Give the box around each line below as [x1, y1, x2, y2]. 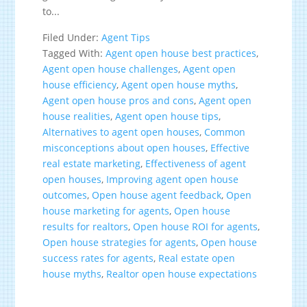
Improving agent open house [106, 172, 239, 186]
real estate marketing [42, 156, 141, 170]
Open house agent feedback [92, 188, 222, 201]
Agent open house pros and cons [42, 93, 195, 107]
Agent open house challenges [42, 62, 179, 75]
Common [204, 125, 246, 138]
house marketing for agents [42, 204, 170, 217]
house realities [42, 109, 111, 123]
